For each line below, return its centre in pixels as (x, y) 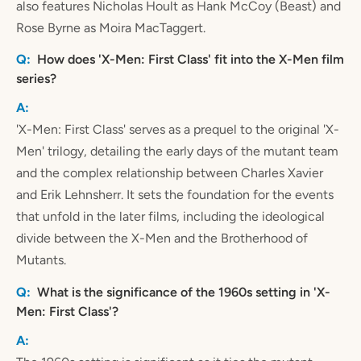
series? (36, 79)
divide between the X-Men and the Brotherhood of (162, 239)
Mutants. (41, 260)
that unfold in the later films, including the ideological (170, 217)
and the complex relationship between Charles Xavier (170, 173)
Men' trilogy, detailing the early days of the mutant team (177, 151)
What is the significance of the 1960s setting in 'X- (184, 292)
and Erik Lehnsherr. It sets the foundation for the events (175, 195)
